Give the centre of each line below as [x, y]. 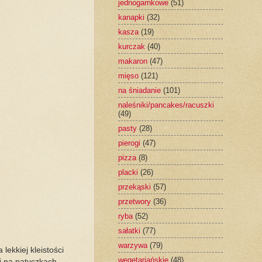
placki [128, 172]
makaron [132, 61]
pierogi [129, 143]
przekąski [134, 187]
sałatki [129, 230]
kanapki [131, 17]
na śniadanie [139, 90]
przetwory [134, 201]
